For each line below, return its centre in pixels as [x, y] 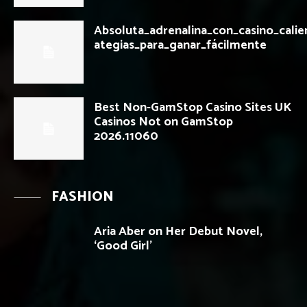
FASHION [83, 197]
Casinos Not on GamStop [163, 122]
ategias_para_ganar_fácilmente [180, 45]
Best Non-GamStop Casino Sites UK [193, 107]
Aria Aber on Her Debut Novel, [178, 232]
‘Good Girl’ [123, 246]
